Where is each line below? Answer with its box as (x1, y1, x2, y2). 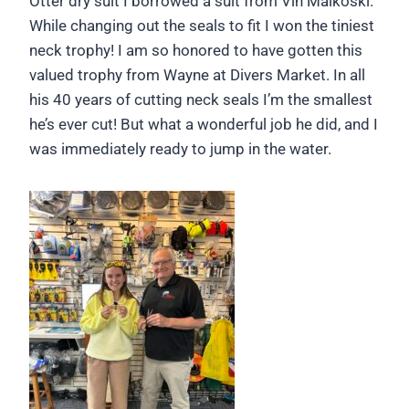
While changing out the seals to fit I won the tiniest (29, 16, 374, 36)
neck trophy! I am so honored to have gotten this (29, 41, 362, 60)
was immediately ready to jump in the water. (29, 140, 331, 159)
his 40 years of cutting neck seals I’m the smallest (29, 90, 372, 110)
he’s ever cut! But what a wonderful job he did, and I (29, 115, 378, 134)
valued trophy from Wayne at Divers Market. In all (29, 66, 365, 85)
